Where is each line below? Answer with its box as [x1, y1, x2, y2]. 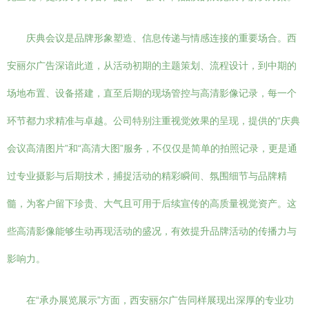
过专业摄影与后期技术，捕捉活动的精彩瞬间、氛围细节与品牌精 [7, 170, 287, 181]
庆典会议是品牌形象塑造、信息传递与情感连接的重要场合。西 [26, 32, 297, 43]
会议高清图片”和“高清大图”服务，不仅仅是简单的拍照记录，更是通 [7, 143, 297, 154]
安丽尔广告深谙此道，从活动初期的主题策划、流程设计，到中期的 [7, 60, 297, 71]
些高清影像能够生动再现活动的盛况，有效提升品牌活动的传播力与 [7, 226, 297, 237]
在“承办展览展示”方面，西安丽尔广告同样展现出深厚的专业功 [26, 295, 294, 306]
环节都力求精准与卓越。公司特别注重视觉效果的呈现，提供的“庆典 [7, 115, 300, 126]
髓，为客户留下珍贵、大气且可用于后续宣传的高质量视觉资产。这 [7, 198, 297, 209]
